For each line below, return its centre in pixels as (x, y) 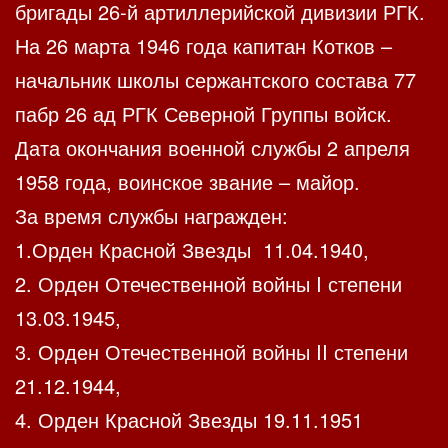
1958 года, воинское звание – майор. (187, 182)
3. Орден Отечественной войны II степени (211, 352)
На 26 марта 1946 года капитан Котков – (203, 46)
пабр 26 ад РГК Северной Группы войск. (203, 114)
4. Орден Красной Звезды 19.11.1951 (189, 420)
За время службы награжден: (151, 216)
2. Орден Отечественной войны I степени (208, 284)
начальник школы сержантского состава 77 (215, 80)
